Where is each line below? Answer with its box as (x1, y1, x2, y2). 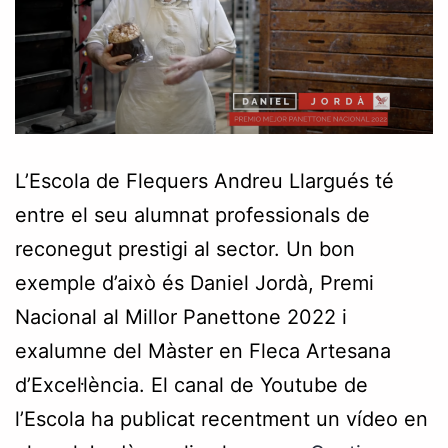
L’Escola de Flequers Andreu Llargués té (15, 168, 394, 193)
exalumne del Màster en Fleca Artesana (15, 338, 391, 363)
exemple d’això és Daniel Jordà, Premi (15, 270, 374, 295)
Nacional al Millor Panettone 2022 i (15, 304, 347, 329)
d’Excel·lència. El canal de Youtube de (15, 372, 368, 397)
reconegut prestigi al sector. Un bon (15, 236, 355, 261)
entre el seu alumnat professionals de (15, 202, 370, 227)
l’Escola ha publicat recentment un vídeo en (15, 406, 428, 431)
